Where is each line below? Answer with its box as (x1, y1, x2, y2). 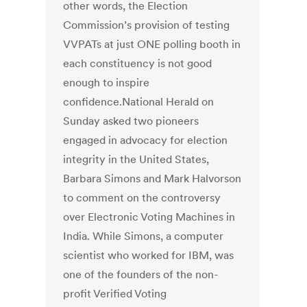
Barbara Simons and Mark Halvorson (63, 171, 242, 186)
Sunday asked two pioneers (63, 114, 199, 128)
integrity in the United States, (63, 152, 210, 167)
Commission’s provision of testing (63, 18, 230, 32)
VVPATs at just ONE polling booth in (63, 37, 241, 51)
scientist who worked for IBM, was (63, 248, 234, 262)
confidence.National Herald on (63, 95, 214, 109)
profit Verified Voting (63, 286, 167, 301)
